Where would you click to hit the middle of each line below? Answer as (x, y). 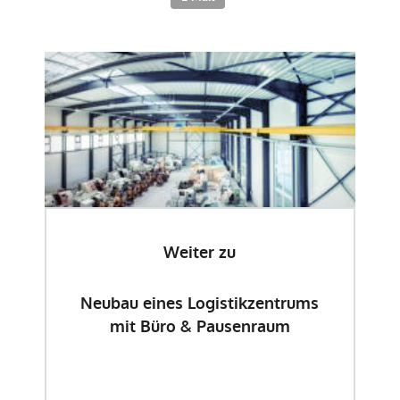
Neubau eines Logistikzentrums (200, 304)
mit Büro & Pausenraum (200, 327)
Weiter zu (200, 253)
